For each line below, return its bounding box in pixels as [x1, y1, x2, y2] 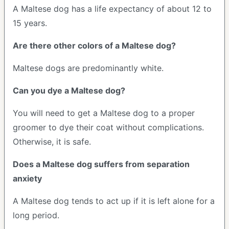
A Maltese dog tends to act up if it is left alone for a [13, 196, 215, 206]
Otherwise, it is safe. [13, 136, 91, 147]
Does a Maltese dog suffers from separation [13, 159, 190, 169]
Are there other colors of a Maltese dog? [13, 40, 176, 51]
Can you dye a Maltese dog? [13, 85, 127, 96]
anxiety [13, 173, 44, 184]
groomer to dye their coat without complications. [13, 122, 204, 132]
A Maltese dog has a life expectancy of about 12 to [13, 4, 212, 14]
